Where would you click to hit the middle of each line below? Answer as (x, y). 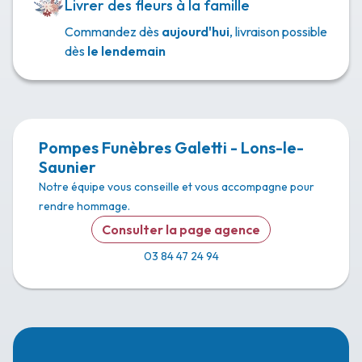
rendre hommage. (84, 206)
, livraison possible (278, 32)
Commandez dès (113, 32)
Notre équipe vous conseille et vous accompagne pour (177, 187)
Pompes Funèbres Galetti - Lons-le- (171, 147)
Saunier (67, 167)
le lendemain (126, 51)
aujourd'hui (196, 32)
